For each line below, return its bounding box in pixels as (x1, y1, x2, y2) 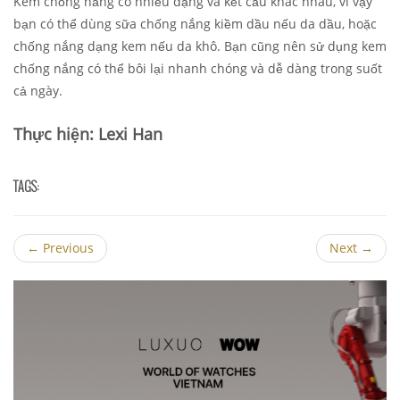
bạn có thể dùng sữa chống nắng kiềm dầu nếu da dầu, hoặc (13, 14, 377, 32)
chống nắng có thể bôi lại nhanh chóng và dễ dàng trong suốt (13, 59, 382, 77)
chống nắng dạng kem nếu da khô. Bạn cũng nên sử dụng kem (13, 37, 387, 54)
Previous (39, 238, 94, 256)
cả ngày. (13, 81, 62, 99)
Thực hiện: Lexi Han (13, 122, 162, 145)
